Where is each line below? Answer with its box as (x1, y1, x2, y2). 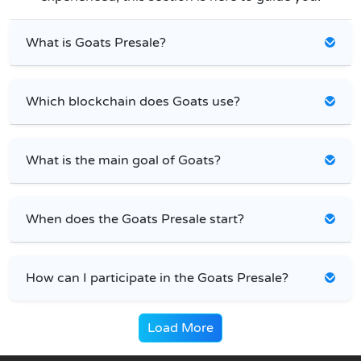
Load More (147, 319, 214, 336)
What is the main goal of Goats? (26, 151, 221, 168)
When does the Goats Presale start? (26, 210, 244, 227)
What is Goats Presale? (26, 34, 166, 51)
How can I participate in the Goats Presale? (26, 269, 288, 286)
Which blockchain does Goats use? (26, 93, 240, 110)
